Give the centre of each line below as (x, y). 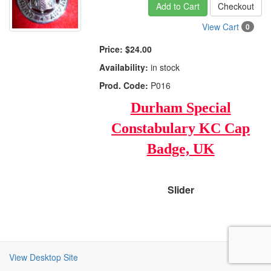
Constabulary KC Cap (181, 128)
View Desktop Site (44, 257)
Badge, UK (181, 149)
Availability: (124, 67)
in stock (164, 67)
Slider (181, 190)
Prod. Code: (124, 85)
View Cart (221, 27)
